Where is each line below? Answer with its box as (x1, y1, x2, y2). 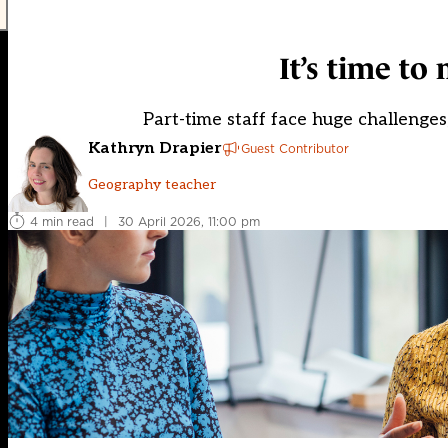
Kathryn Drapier (88, 138, 221, 158)
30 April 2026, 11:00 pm (118, 212, 260, 230)
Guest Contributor (241, 139, 349, 157)
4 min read (30, 212, 94, 230)
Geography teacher (88, 175, 216, 193)
